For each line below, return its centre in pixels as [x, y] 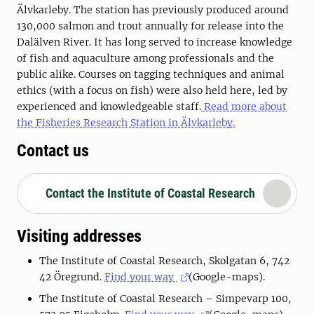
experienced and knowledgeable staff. [109, 107]
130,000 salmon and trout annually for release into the [150, 26]
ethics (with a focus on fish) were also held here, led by [152, 91]
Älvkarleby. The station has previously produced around [153, 10]
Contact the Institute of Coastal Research [150, 193]
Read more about [244, 107]
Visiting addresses [79, 237]
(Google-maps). [227, 277]
